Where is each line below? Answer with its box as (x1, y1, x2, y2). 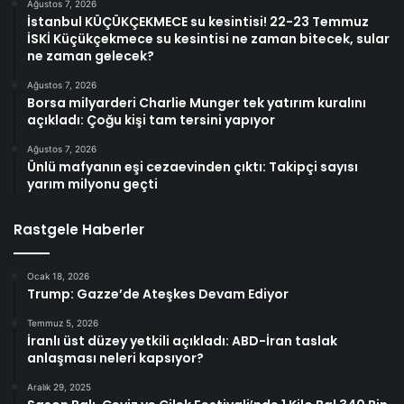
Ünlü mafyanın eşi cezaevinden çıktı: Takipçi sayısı (27, 158, 358, 177)
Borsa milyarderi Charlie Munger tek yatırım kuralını (27, 94, 366, 113)
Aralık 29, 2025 (27, 381, 91, 393)
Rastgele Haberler (14, 220, 144, 240)
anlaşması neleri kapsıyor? (27, 349, 204, 368)
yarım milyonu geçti (27, 175, 158, 194)
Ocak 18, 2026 (27, 271, 89, 282)
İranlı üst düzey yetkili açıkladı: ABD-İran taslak (27, 332, 337, 351)
